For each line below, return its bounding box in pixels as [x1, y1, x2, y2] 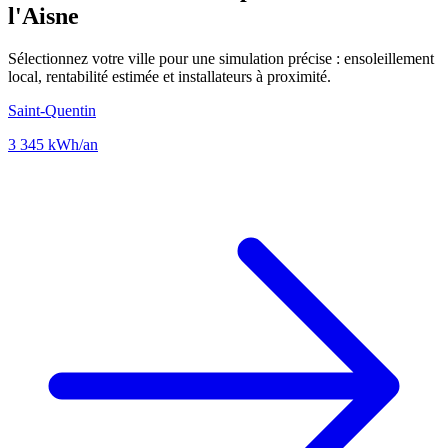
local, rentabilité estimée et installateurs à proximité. [8, 67, 331, 85]
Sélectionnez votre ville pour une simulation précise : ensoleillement [8, 49, 434, 67]
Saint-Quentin [8, 101, 96, 119]
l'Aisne [8, 2, 79, 29]
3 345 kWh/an [8, 135, 98, 153]
